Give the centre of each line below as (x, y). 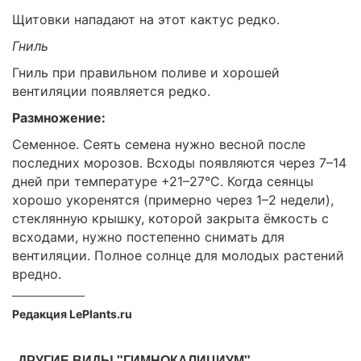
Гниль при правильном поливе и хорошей (146, 73)
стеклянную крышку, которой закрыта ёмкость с (170, 219)
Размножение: (59, 118)
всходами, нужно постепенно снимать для (148, 237)
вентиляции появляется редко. (111, 91)
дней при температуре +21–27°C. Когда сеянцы (163, 182)
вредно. (37, 274)
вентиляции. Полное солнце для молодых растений (178, 256)
